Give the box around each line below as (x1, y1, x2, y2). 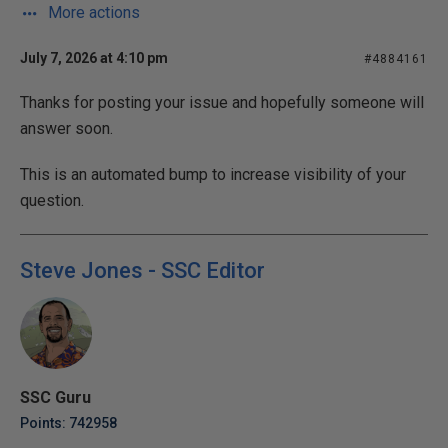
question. (20, 191, 84, 210)
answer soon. (20, 119, 113, 138)
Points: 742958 (20, 415, 117, 431)
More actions (44, 3, 140, 22)
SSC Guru (20, 388, 91, 407)
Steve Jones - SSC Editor (20, 258, 265, 283)
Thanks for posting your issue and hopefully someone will (20, 93, 424, 112)
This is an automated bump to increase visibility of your (20, 165, 406, 184)
